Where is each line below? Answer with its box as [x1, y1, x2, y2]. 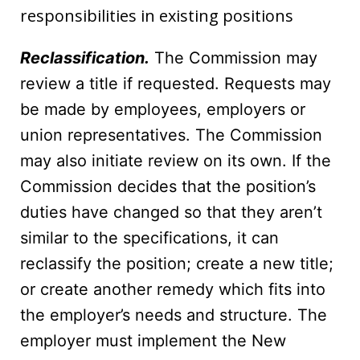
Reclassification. [20, 48, 149, 68]
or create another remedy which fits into [20, 280, 325, 300]
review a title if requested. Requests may [20, 74, 331, 94]
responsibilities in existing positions [20, 5, 293, 27]
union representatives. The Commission [20, 125, 322, 145]
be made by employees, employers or [20, 100, 305, 120]
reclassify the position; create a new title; [20, 254, 333, 274]
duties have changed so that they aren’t [20, 202, 322, 223]
